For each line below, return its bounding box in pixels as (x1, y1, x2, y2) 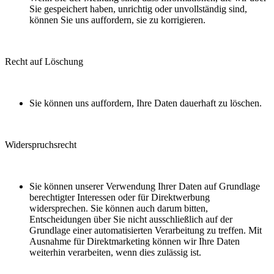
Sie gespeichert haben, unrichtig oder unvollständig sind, (29, 4, 247, 15)
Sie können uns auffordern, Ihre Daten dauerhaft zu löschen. (29, 98, 262, 109)
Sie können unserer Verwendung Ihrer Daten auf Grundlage (29, 181, 260, 192)
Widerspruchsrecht (5, 139, 76, 150)
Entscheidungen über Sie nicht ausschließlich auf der (29, 214, 232, 225)
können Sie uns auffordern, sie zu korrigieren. (29, 15, 206, 26)
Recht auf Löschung (5, 56, 83, 67)
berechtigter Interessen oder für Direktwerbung (29, 192, 210, 203)
